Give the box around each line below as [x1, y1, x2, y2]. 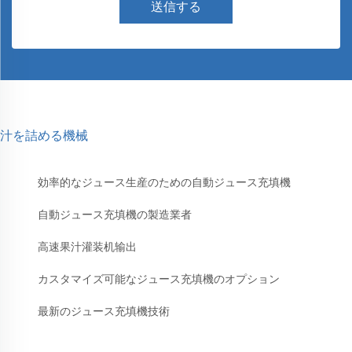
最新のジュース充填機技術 [38, 304, 170, 319]
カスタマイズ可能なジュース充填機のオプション [38, 272, 280, 287]
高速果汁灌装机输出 [38, 240, 137, 255]
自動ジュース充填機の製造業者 [38, 207, 192, 222]
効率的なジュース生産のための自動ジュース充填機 [38, 175, 291, 190]
